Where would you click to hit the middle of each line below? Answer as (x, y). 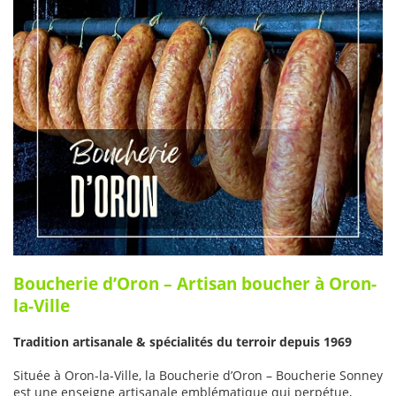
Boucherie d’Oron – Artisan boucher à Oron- (195, 284)
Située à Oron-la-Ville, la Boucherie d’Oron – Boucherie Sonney (198, 376)
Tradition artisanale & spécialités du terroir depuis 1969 (183, 342)
